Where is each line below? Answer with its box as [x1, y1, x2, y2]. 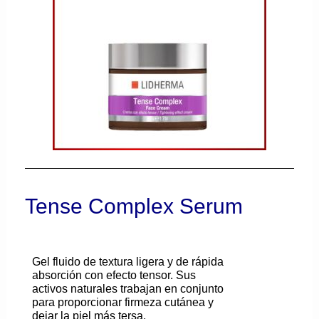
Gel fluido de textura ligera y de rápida [32, 254, 224, 268]
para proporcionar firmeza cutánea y [32, 295, 214, 308]
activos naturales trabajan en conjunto [32, 281, 224, 295]
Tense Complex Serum [25, 194, 244, 218]
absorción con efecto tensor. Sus [32, 268, 197, 281]
